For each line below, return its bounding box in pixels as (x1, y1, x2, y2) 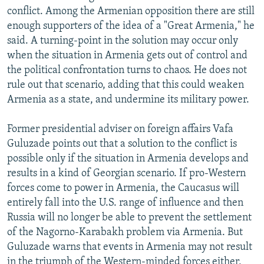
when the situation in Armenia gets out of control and (7, 49, 247, 61)
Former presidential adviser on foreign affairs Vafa (7, 123, 233, 135)
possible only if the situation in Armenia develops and (7, 153, 249, 164)
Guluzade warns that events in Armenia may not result (7, 241, 252, 253)
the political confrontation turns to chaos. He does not (7, 64, 247, 76)
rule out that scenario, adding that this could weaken (7, 79, 244, 91)
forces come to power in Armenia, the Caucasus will (7, 182, 239, 194)
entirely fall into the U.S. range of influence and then (7, 197, 243, 209)
